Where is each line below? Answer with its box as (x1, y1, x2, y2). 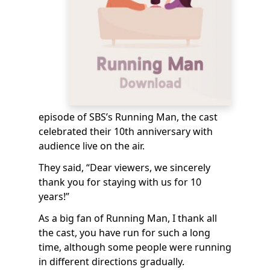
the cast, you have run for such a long (39, 226, 210, 239)
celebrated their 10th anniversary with (39, 125, 213, 138)
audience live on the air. (39, 139, 145, 152)
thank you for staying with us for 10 (39, 175, 201, 189)
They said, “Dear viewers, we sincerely (39, 161, 210, 174)
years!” (39, 190, 69, 203)
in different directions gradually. (39, 255, 184, 268)
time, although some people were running (39, 240, 231, 254)
